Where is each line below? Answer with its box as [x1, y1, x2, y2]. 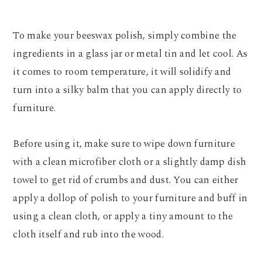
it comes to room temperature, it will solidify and [13, 64, 232, 80]
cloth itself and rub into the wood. [13, 227, 164, 243]
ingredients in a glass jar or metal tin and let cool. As [13, 46, 248, 62]
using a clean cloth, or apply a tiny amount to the [13, 209, 233, 225]
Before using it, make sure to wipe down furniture [13, 136, 236, 152]
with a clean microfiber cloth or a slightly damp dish [13, 154, 247, 170]
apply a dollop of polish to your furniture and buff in [13, 191, 248, 206]
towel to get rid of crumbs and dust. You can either [13, 173, 239, 188]
